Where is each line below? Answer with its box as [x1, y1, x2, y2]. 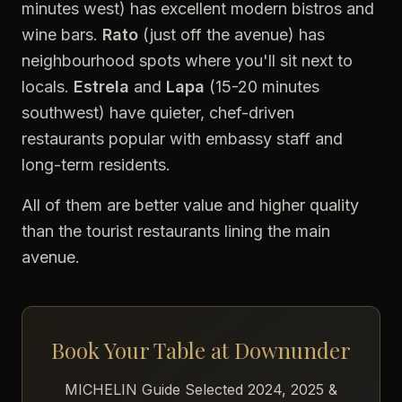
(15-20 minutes [205, 77, 319, 96]
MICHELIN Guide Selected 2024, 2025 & [65, 380, 337, 398]
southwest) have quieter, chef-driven [22, 103, 294, 122]
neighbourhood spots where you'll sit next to [22, 51, 353, 70]
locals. [22, 77, 74, 96]
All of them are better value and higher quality [22, 196, 359, 214]
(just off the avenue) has [138, 25, 325, 44]
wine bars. [22, 25, 102, 44]
